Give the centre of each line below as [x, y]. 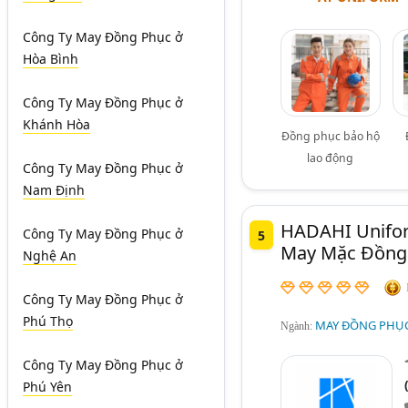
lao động [331, 158]
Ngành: [297, 326]
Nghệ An [50, 256]
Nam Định [54, 190]
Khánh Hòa [56, 125]
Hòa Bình [51, 59]
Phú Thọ [48, 321]
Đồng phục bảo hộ [330, 137]
